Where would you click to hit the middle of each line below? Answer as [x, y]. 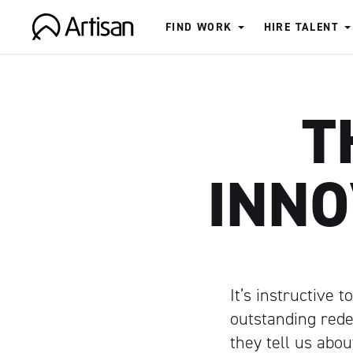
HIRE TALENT [301, 27]
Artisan [57, 51]
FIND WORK [199, 27]
